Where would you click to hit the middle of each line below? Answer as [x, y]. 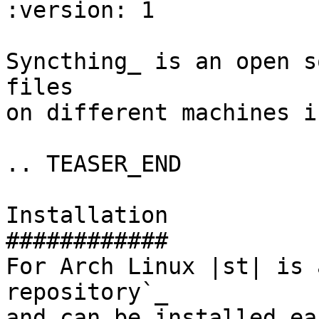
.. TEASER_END [94, 164]
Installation [87, 215]
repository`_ [87, 292]
